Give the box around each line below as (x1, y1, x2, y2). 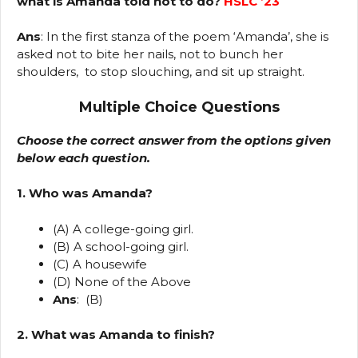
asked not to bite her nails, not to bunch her (17, 46, 283, 62)
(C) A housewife (53, 256, 147, 272)
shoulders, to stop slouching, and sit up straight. (17, 64, 304, 80)
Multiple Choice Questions (78, 97, 280, 116)
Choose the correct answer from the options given (17, 132, 331, 148)
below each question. (17, 149, 150, 165)
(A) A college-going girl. (53, 221, 193, 237)
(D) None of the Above (53, 273, 191, 289)
